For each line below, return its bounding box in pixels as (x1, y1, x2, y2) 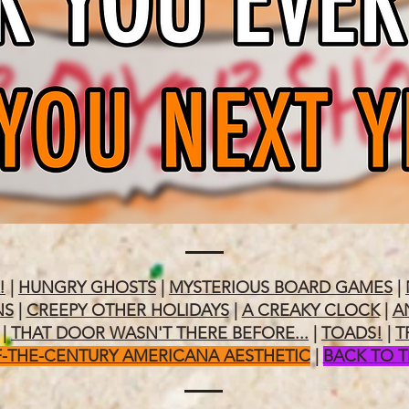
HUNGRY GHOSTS (18, 278, 156, 298)
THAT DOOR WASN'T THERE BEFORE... (11, 323, 309, 343)
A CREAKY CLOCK (241, 300, 380, 320)
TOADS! (321, 323, 383, 343)
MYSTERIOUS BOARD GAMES (169, 278, 393, 298)
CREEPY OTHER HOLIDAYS (26, 300, 229, 320)
